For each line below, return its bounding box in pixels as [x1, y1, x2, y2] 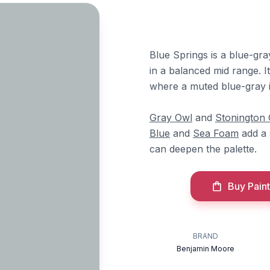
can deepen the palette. [149, 143, 257, 155]
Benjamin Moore [177, 244, 235, 253]
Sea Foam [193, 127, 239, 139]
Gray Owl [149, 111, 192, 124]
